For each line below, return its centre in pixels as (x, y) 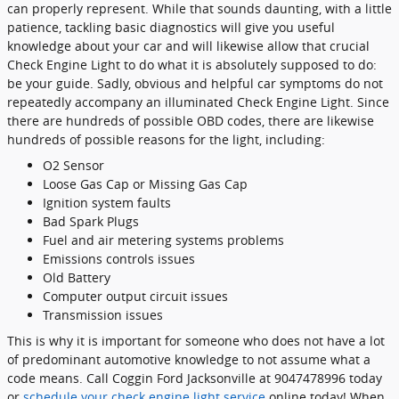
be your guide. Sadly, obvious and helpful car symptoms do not (195, 83)
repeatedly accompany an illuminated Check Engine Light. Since (198, 102)
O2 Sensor (73, 165)
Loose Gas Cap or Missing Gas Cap (145, 183)
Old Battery (77, 277)
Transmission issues (103, 314)
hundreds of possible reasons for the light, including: (166, 139)
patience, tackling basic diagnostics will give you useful (171, 27)
